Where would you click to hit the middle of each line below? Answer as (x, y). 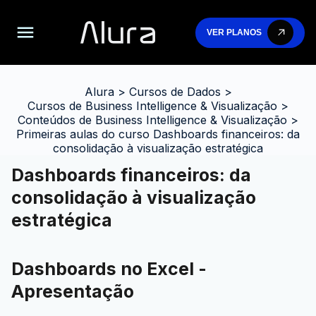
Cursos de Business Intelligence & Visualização (152, 106)
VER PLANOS (234, 32)
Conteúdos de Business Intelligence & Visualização (152, 120)
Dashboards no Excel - (109, 268)
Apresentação (73, 291)
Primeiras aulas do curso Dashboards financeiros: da (158, 134)
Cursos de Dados (175, 92)
